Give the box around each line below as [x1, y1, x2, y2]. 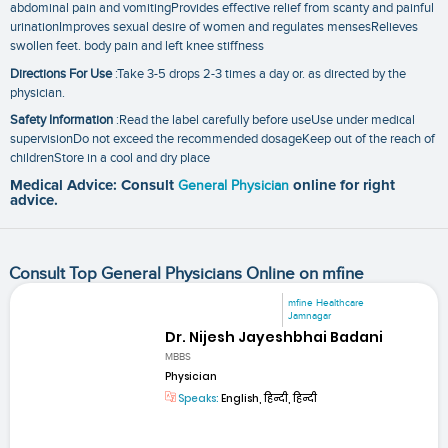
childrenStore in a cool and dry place [10, 150, 210, 167]
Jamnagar [288, 309, 332, 322]
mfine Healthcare [288, 296, 365, 309]
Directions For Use [10, 65, 112, 82]
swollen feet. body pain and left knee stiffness [10, 37, 264, 54]
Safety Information [10, 112, 113, 129]
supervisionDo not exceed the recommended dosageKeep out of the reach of [10, 131, 435, 148]
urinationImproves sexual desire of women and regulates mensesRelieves [10, 18, 418, 35]
